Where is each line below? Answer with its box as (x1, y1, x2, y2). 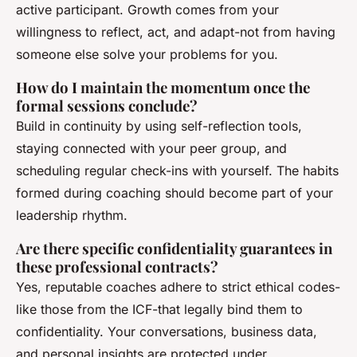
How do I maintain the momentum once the (16, 77, 310, 98)
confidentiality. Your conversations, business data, (16, 324, 317, 340)
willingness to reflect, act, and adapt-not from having (16, 24, 335, 41)
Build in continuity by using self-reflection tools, (16, 118, 302, 135)
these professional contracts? (16, 257, 218, 277)
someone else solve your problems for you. (16, 46, 278, 63)
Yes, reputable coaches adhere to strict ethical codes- (16, 279, 340, 296)
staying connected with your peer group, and (16, 140, 287, 157)
